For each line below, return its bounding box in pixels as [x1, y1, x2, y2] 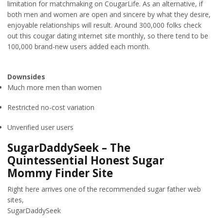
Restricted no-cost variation [7, 102, 94, 112]
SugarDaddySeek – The [7, 140, 130, 156]
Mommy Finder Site [7, 165, 113, 181]
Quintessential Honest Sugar [7, 153, 164, 168]
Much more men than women [7, 83, 102, 92]
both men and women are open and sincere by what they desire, [7, 9, 211, 19]
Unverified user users [7, 122, 73, 132]
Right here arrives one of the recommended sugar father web [7, 184, 201, 194]
